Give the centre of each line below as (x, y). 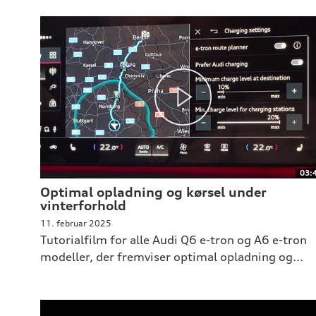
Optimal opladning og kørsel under (153, 192)
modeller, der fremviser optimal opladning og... (171, 257)
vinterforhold (83, 206)
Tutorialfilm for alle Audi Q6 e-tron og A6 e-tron (173, 240)
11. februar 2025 (75, 224)
